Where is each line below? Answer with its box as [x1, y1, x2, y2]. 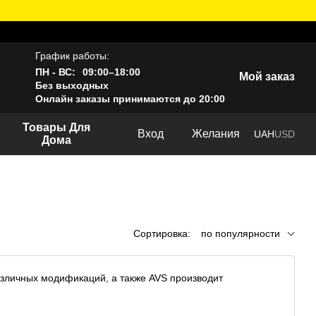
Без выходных [35, 80, 109, 91]
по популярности [201, 228, 280, 239]
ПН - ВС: [35, 66, 75, 78]
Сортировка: [133, 228, 190, 239]
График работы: [35, 50, 109, 61]
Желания [192, 128, 240, 140]
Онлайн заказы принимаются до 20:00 [35, 93, 225, 104]
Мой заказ [239, 71, 295, 83]
